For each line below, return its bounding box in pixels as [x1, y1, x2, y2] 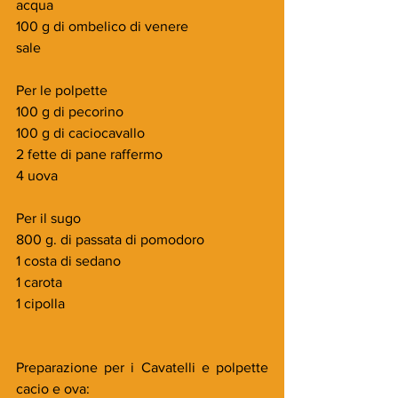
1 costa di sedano [16, 252, 121, 268]
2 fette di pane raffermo [16, 146, 166, 162]
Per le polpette [16, 82, 107, 98]
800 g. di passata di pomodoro [16, 231, 204, 247]
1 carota [16, 274, 62, 290]
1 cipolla [16, 295, 65, 311]
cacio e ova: [16, 380, 90, 396]
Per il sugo [16, 210, 81, 226]
